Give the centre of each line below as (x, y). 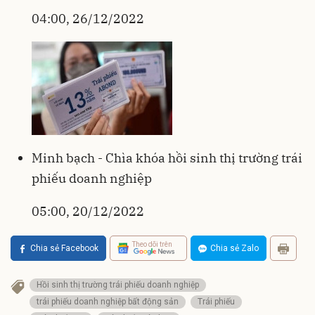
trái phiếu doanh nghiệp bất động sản (108, 301)
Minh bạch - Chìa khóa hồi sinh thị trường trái (167, 157)
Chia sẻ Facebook (64, 248)
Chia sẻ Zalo (234, 248)
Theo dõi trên (152, 245)
